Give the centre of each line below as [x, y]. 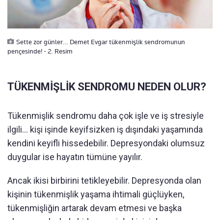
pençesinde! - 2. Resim [40, 51]
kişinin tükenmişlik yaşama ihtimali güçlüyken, [96, 194]
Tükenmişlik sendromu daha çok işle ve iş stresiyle [106, 116]
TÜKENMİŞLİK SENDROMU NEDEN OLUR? [107, 87]
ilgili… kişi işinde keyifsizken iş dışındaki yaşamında [105, 130]
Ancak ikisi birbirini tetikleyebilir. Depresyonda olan [104, 181]
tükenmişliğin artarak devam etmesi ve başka [95, 208]
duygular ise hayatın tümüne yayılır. [75, 157]
